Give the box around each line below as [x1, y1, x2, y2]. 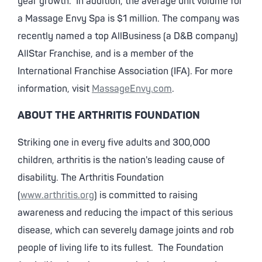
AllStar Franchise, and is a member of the [18, 48, 194, 60]
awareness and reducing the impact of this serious [18, 207, 233, 219]
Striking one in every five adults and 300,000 [18, 137, 210, 149]
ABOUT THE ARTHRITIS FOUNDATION [18, 109, 200, 122]
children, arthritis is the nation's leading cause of [18, 154, 225, 166]
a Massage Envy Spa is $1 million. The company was [18, 13, 239, 25]
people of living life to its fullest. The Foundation [18, 242, 223, 254]
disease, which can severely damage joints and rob [18, 225, 234, 236]
